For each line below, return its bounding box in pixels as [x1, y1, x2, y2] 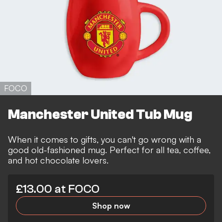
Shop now [92, 201, 130, 211]
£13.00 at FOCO [16, 182, 100, 196]
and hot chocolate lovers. [8, 155, 109, 166]
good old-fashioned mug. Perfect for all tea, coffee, [8, 144, 211, 156]
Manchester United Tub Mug [8, 107, 192, 123]
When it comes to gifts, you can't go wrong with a [8, 134, 201, 145]
